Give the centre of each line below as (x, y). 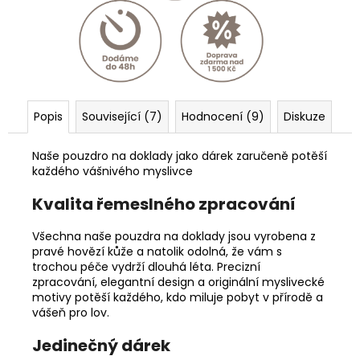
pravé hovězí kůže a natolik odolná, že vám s (157, 251)
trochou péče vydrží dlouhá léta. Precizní (146, 266)
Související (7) (122, 116)
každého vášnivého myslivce (112, 171)
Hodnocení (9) (223, 116)
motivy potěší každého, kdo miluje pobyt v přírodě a (178, 297)
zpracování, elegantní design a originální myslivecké (178, 282)
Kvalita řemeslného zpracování (164, 204)
